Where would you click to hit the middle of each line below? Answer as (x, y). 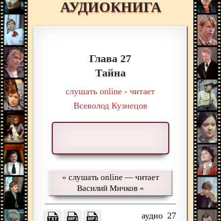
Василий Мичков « (110, 188)
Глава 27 (110, 59)
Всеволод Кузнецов (110, 106)
